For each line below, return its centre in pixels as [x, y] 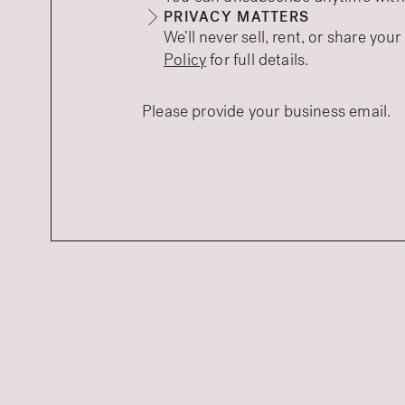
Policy [185, 60]
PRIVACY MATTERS [237, 17]
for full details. [258, 60]
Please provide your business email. [267, 111]
